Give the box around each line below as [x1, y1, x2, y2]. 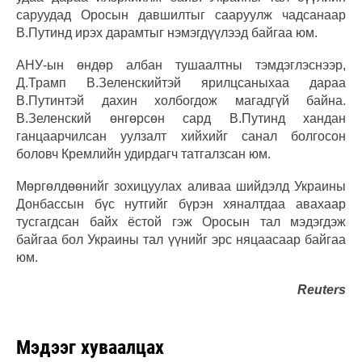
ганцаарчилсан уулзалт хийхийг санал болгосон [16, 129, 346, 144]
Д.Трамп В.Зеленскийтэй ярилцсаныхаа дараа [16, 76, 346, 90]
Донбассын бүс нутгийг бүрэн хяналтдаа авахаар [16, 197, 346, 212]
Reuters [297, 283, 346, 297]
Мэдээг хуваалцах [16, 336, 164, 360]
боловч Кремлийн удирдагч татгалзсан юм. [16, 147, 271, 162]
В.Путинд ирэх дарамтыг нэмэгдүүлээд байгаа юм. [16, 26, 318, 40]
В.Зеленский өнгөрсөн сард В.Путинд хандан [16, 112, 346, 126]
